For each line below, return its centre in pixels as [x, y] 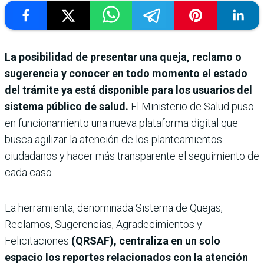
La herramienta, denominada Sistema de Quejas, [114, 208]
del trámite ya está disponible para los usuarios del [128, 90]
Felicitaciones [37, 241]
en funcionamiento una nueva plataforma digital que [121, 123]
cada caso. [29, 173]
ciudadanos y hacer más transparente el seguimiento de [132, 156]
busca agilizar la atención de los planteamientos [113, 140]
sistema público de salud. [67, 107]
